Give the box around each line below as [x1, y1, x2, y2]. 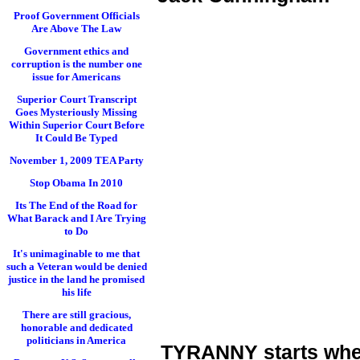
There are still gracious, [22, 309, 131, 321]
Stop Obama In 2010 [30, 177, 123, 189]
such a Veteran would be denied [6, 260, 147, 272]
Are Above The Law [31, 22, 121, 35]
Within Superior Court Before [8, 119, 145, 131]
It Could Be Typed [35, 132, 117, 144]
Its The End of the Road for [15, 199, 137, 211]
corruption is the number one [10, 58, 142, 70]
